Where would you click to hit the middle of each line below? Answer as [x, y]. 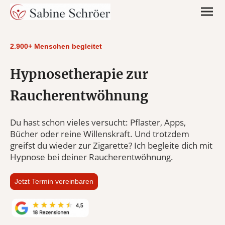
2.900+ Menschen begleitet [56, 46]
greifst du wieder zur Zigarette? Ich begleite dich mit [111, 145]
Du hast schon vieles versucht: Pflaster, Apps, [98, 122]
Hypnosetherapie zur [79, 74]
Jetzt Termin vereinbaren [54, 182]
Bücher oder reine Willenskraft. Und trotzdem [100, 134]
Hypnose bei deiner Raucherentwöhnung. [92, 157]
